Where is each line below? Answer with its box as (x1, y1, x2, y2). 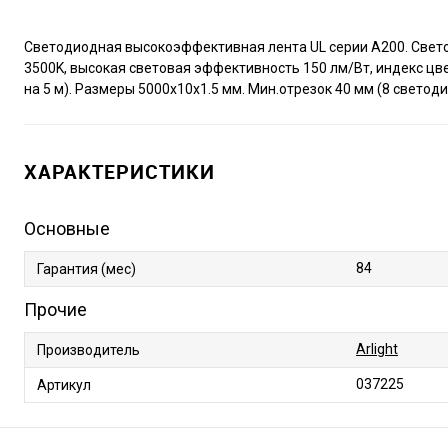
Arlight (356, 340, 398, 357)
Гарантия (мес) (37, 260, 136, 277)
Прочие (24, 298, 87, 320)
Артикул (37, 376, 91, 393)
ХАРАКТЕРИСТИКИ (24, 157, 215, 185)
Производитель (37, 341, 140, 358)
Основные (24, 217, 110, 239)
